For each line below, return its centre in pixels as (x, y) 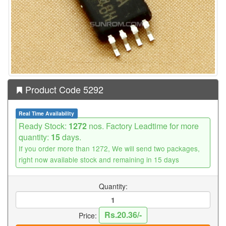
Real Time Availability (47, 113)
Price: (89, 215)
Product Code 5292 (63, 89)
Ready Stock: (44, 126)
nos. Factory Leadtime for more (143, 126)
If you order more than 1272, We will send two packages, (109, 148)
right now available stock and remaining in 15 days (99, 159)
